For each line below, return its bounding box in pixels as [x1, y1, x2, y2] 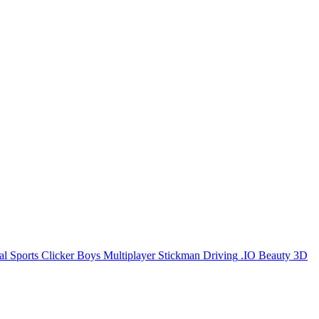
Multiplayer [103, 249, 155, 262]
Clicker [41, 249, 74, 262]
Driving [203, 249, 238, 262]
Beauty [258, 249, 291, 262]
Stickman [158, 249, 200, 262]
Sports [10, 249, 38, 262]
